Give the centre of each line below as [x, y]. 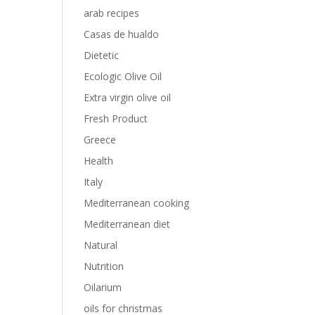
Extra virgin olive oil [128, 97]
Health [99, 160]
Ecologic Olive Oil [123, 76]
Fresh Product [116, 118]
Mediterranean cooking [137, 202]
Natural [101, 245]
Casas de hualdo [122, 34]
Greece [100, 139]
